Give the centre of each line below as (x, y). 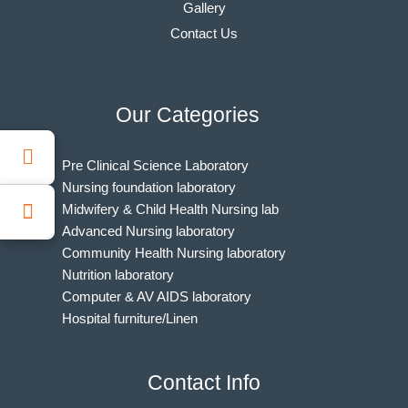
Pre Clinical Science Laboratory (155, 165)
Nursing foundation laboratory (148, 187)
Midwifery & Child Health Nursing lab (170, 209)
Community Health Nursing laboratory (173, 253)
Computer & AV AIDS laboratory (156, 296)
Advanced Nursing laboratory (148, 231)
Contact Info (204, 383)
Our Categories (187, 114)
